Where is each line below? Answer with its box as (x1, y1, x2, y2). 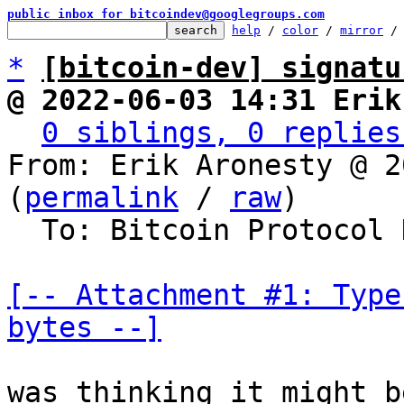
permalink (24, 181, 179, 214)
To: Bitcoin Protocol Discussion (7, 214, 41, 246)
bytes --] (7, 311, 161, 344)
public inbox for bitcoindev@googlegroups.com (7, 7, 325, 21)
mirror (340, 23, 383, 37)
